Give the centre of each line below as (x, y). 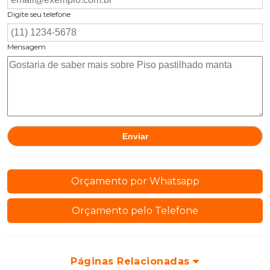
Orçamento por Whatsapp (135, 181)
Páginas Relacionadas (132, 261)
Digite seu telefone (39, 14)
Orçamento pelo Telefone (135, 210)
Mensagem (27, 46)
